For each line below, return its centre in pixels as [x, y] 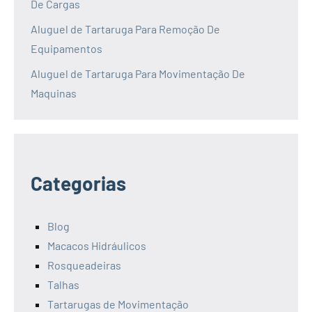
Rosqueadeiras [84, 265]
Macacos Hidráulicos [97, 245]
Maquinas [54, 93]
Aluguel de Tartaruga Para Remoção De [125, 29]
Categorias [78, 183]
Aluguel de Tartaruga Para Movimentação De [138, 73]
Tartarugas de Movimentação [118, 304]
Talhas [63, 284]
